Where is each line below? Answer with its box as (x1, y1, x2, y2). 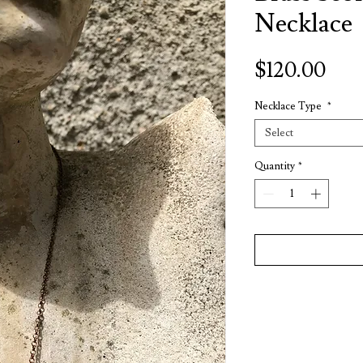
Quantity (254, 160, 295, 173)
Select (265, 126, 293, 139)
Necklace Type (254, 100, 324, 113)
